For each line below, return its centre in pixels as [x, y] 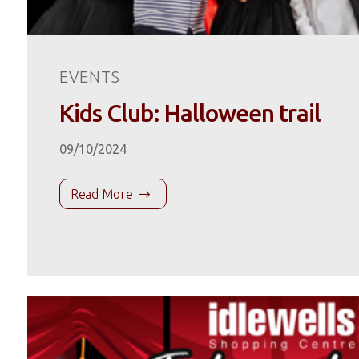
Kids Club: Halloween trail [190, 113]
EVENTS [89, 76]
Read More [101, 194]
